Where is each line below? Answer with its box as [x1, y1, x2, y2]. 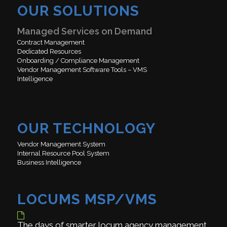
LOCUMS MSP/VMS [17, 191, 157, 208]
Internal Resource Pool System [17, 149, 109, 158]
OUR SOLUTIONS [17, 2, 139, 19]
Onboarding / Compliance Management [17, 56, 139, 64]
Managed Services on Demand [17, 25, 152, 36]
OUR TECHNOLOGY [17, 120, 156, 137]
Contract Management [17, 38, 85, 46]
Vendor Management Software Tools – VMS [17, 65, 147, 73]
